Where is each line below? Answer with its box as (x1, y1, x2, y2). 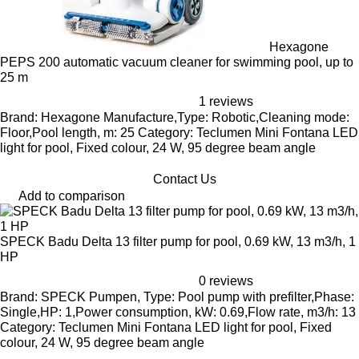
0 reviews (199, 274, 253, 288)
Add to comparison (18, 189, 125, 203)
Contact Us (152, 172, 216, 186)
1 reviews (199, 95, 253, 108)
